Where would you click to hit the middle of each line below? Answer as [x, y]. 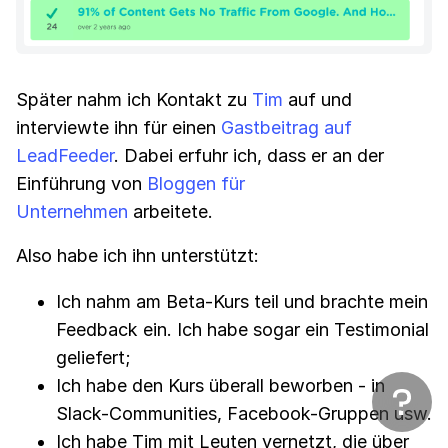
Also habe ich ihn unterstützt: [137, 255]
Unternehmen [72, 211]
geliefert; [93, 357]
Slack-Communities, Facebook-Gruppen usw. [244, 413]
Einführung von [81, 183]
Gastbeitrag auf [286, 127]
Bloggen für [196, 183]
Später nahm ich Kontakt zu [134, 99]
